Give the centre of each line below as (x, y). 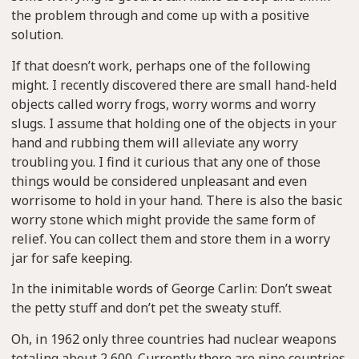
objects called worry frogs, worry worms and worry (163, 104)
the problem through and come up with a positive (160, 16)
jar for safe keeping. (72, 258)
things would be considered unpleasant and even (159, 181)
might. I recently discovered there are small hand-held (174, 85)
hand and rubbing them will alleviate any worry (155, 142)
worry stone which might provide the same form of (163, 219)
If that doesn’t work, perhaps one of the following (161, 65)
